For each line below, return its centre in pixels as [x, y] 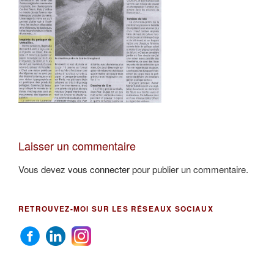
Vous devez [43, 169]
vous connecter [99, 169]
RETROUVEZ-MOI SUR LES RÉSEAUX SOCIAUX [116, 209]
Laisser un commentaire [77, 146]
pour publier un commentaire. [189, 169]
